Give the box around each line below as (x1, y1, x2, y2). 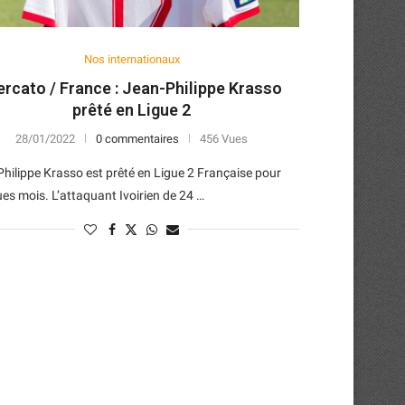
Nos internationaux (83, 52, 180, 66)
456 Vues (200, 131, 249, 146)
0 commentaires (96, 131, 180, 146)
